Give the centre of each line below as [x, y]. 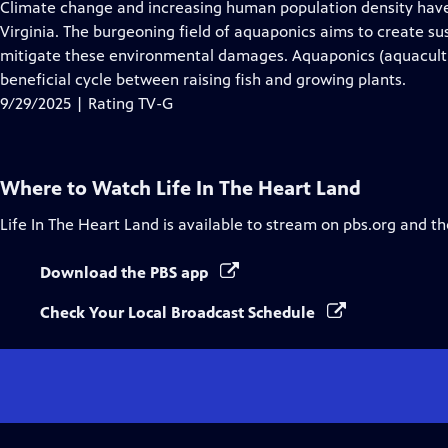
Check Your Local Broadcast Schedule [179, 312]
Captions [243, 54]
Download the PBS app [126, 272]
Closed [236, 30]
